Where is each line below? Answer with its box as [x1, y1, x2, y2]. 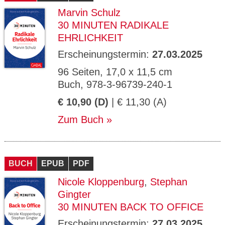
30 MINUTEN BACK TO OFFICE [58, 201, 203, 212]
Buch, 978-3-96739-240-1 [58, 79, 172, 90]
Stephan [150, 176, 187, 187]
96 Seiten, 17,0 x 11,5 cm [58, 66, 172, 77]
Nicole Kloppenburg [58, 176, 144, 187]
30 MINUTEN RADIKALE [58, 20, 169, 31]
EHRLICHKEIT [58, 32, 123, 43]
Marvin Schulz [58, 7, 121, 18]
